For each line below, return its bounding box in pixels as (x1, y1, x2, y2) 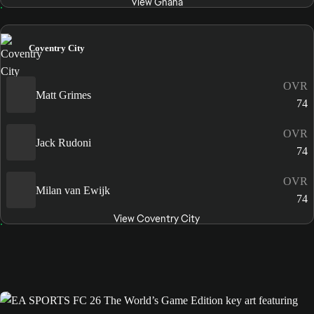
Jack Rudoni (36, 136, 91, 149)
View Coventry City (114, 212, 200, 226)
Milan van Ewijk (36, 184, 110, 196)
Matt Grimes (36, 88, 91, 101)
